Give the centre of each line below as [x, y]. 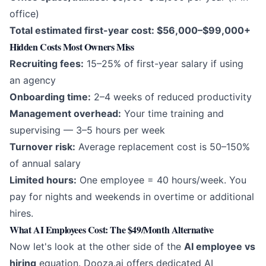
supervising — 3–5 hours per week [87, 130]
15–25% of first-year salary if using [164, 64]
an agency [33, 80]
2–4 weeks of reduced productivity [171, 97]
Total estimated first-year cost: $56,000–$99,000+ [130, 31]
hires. [21, 213]
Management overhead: [65, 114]
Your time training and [172, 114]
